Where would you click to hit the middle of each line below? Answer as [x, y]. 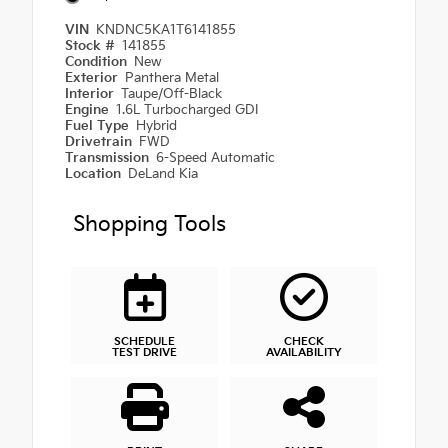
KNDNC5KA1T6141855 [166, 30]
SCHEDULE [144, 342]
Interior [91, 94]
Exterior [93, 78]
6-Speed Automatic [216, 158]
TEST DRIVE [144, 353]
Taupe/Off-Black [172, 94]
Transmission [109, 158]
